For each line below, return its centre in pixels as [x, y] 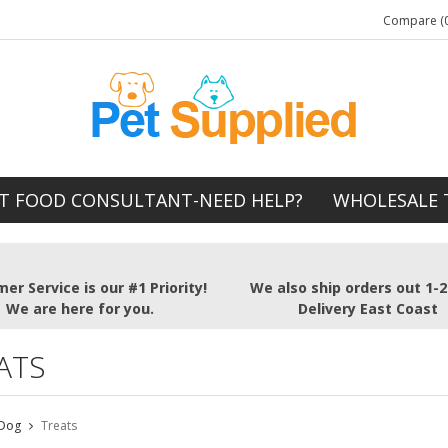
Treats [58, 426]
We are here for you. [80, 309]
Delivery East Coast [367, 309]
